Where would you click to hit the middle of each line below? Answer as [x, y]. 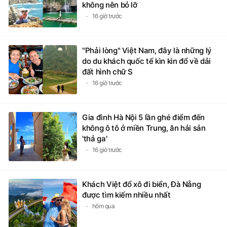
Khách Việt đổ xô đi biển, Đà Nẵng [142, 184]
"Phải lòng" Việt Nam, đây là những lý [147, 50]
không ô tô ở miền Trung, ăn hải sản [144, 128]
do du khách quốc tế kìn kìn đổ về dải [147, 61]
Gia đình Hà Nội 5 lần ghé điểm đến [144, 117]
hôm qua [103, 206]
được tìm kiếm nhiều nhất [126, 195]
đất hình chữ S [108, 71]
